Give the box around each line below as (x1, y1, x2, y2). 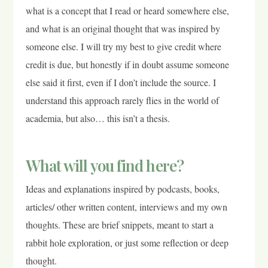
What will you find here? (25, 154, 184, 176)
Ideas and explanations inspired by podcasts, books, (25, 182, 220, 195)
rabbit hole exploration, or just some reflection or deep (25, 236, 229, 249)
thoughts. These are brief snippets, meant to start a (25, 218, 214, 231)
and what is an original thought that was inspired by (25, 22, 220, 35)
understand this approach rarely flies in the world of (25, 93, 219, 106)
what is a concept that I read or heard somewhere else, (25, 4, 229, 17)
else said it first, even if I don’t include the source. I (25, 75, 216, 89)
